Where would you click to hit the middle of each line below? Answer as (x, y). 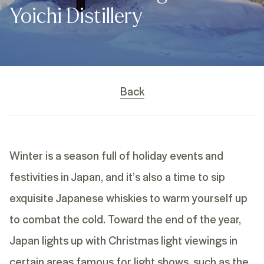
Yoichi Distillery (76, 16)
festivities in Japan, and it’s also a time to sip (117, 176)
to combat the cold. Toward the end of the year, (125, 219)
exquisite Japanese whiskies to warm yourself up (128, 197)
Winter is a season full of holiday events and (116, 155)
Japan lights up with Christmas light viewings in (123, 240)
